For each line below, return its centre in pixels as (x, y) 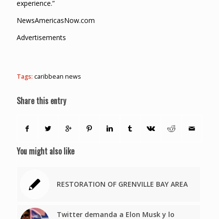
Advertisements (41, 37)
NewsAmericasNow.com (55, 21)
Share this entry (41, 100)
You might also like (45, 151)
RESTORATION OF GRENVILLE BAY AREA (122, 184)
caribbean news (57, 76)
